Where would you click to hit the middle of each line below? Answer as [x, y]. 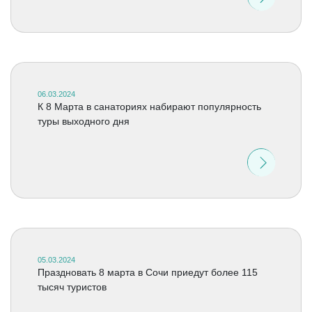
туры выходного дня [83, 121]
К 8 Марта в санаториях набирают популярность [149, 107]
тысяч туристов [72, 287]
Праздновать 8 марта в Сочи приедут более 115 [147, 272]
